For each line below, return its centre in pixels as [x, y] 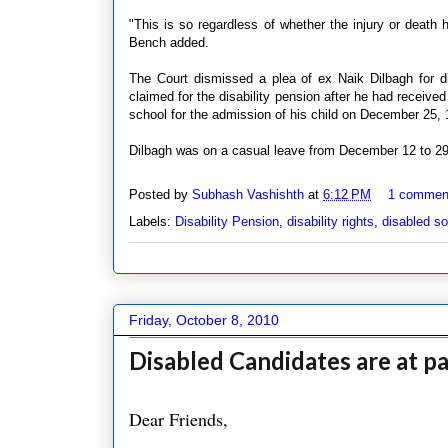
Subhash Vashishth [248, 194]
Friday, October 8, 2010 [204, 319]
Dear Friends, [178, 418]
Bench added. [169, 42]
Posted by [160, 194]
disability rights [330, 221]
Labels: [152, 221]
